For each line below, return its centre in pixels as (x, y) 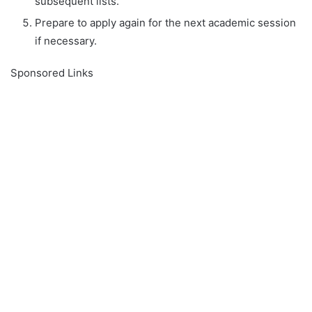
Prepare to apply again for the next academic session (165, 22)
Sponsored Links (52, 72)
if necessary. (66, 40)
